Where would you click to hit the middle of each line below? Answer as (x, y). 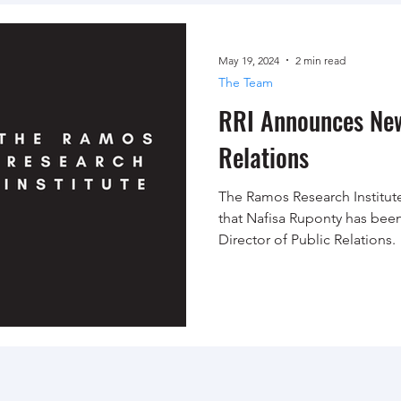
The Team (246, 82)
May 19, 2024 (249, 60)
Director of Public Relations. (307, 239)
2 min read (320, 60)
